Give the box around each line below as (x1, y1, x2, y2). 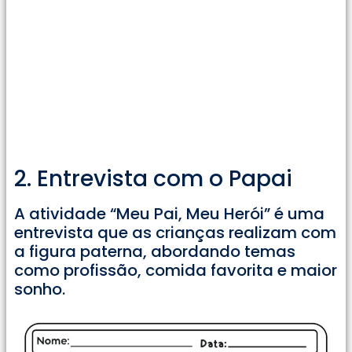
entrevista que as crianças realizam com (14, 221, 336, 244)
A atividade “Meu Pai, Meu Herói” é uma (14, 202, 324, 225)
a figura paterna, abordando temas (14, 240, 295, 262)
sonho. (14, 277, 65, 300)
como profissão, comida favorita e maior (14, 258, 337, 281)
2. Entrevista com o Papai (14, 163, 292, 194)
